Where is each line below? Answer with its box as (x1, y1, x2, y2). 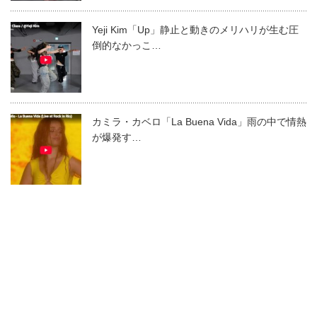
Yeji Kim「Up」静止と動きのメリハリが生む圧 (92, 23, 299, 35)
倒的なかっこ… (92, 39, 161, 51)
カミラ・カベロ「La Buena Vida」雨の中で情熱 (92, 115, 306, 127)
